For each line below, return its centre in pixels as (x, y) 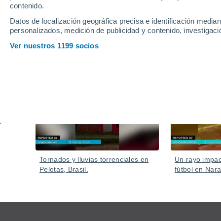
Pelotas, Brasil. (64, 169)
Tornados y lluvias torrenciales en (94, 159)
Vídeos (52, 50)
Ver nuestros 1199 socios (54, 46)
